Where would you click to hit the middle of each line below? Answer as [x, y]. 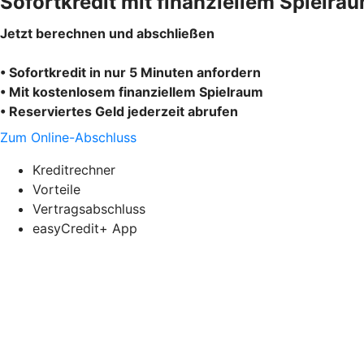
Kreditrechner [74, 169]
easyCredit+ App [85, 228]
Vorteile [56, 189]
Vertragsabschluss [89, 208]
